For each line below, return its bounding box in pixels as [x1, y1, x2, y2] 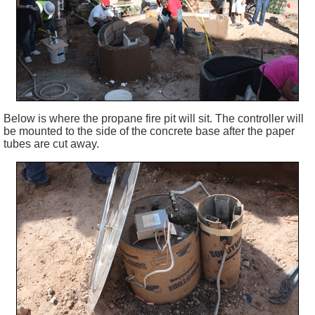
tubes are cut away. [4, 137, 99, 150]
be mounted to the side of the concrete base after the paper [4, 124, 295, 137]
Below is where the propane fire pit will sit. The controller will [4, 112, 304, 124]
